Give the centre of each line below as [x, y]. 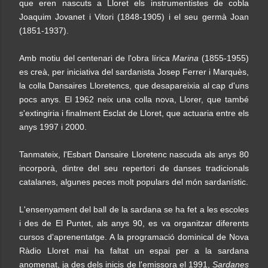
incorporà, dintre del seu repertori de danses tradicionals [134, 168]
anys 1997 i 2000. [53, 127]
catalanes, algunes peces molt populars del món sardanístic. [134, 182]
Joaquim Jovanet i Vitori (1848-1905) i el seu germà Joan [134, 17]
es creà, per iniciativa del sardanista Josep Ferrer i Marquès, [134, 72]
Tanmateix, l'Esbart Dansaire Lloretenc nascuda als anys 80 [134, 154]
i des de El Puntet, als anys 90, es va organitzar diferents [134, 223]
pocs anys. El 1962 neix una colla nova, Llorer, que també [134, 99]
